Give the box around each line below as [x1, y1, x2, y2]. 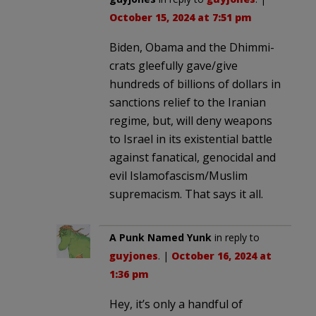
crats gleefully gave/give [109, 57, 238, 73]
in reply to [212, 230, 260, 244]
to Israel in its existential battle [109, 130, 272, 147]
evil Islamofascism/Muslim [109, 167, 248, 183]
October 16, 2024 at [171, 248, 272, 262]
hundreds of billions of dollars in [109, 75, 281, 92]
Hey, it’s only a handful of [109, 296, 243, 312]
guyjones [109, 248, 158, 262]
